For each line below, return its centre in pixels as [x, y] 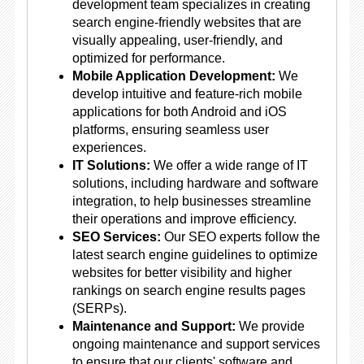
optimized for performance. [148, 58]
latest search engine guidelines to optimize [195, 255]
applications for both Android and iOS [179, 112]
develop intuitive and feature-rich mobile [187, 94]
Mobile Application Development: [173, 76]
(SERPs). [99, 308]
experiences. [109, 147]
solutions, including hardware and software [195, 183]
